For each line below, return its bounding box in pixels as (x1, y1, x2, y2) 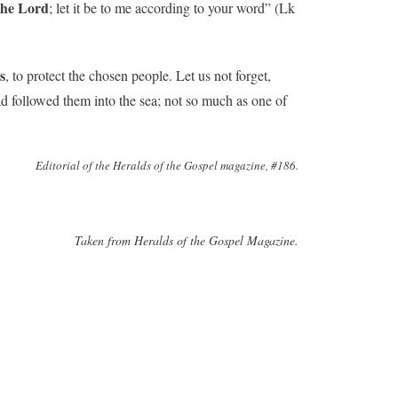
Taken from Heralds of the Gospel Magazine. (75, 232, 298, 249)
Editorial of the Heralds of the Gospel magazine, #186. (36, 157, 298, 173)
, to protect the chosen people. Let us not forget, (5, 66, 271, 84)
